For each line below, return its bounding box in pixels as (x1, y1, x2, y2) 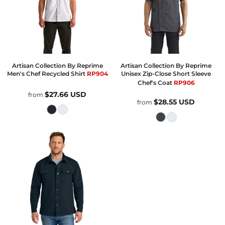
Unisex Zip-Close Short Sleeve (121, 70, 211, 78)
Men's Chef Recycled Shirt (7, 70, 85, 78)
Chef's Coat (137, 79, 172, 87)
